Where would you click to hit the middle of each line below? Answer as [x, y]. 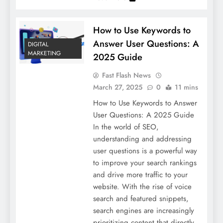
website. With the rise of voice [142, 186]
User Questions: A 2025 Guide [143, 115]
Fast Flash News [126, 75]
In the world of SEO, [126, 127]
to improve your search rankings [145, 163]
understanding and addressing [142, 139]
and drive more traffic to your [140, 174]
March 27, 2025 [117, 87]
